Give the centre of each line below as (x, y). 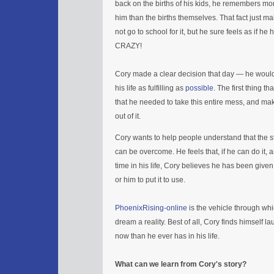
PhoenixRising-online (151, 208)
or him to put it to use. (150, 180)
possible (199, 88)
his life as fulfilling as (150, 88)
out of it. (128, 116)
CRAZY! (128, 46)
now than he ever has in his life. (167, 236)
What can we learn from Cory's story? (181, 264)
